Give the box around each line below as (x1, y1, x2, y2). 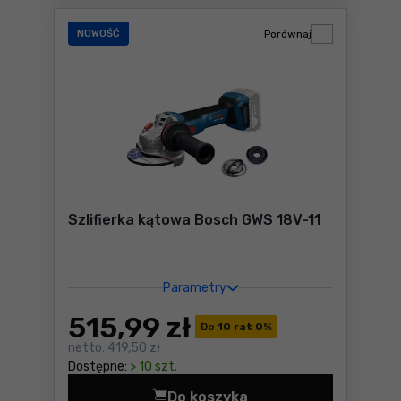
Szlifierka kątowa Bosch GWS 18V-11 (68, 211, 321, 228)
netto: (68, 340, 105, 355)
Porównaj (264, 28, 311, 40)
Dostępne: (68, 359, 127, 374)
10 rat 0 (215, 320, 263, 333)
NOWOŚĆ (77, 28, 120, 39)
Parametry (162, 280, 226, 295)
